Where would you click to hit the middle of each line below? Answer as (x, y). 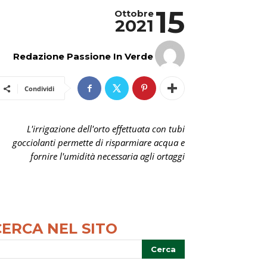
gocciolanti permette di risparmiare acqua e (99, 142)
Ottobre (134, 13)
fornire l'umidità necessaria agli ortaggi (108, 156)
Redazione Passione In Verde (83, 56)
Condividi (39, 89)
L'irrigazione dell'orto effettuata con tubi (106, 129)
